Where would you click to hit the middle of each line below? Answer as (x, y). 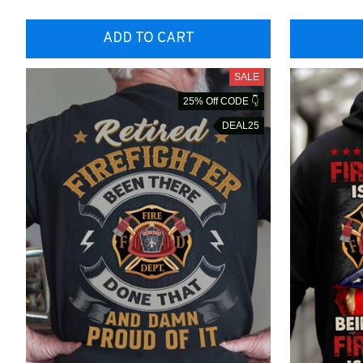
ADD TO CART (148, 39)
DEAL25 (241, 126)
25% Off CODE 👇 (221, 102)
